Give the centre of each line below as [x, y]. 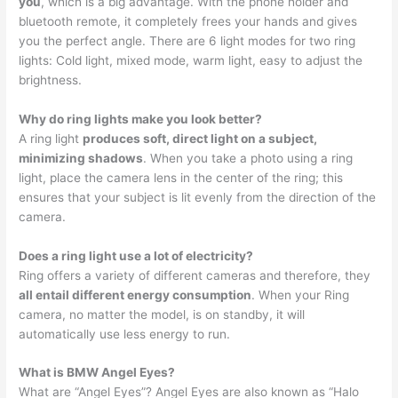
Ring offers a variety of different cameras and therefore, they [195, 275]
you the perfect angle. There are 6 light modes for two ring [187, 40]
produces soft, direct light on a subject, [200, 138]
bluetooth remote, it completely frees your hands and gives [188, 21]
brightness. [51, 80]
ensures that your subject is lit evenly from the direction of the [198, 197]
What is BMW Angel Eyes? [97, 373]
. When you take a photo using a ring [248, 158]
